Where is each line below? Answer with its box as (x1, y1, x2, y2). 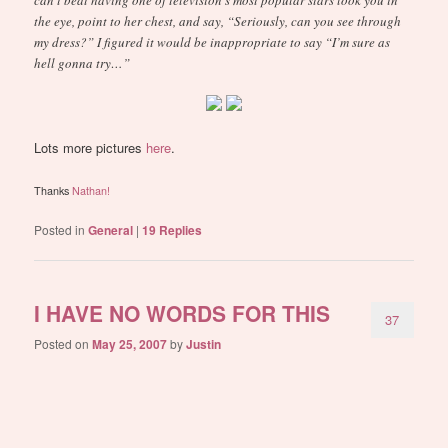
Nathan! (72, 183, 111, 199)
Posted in (34, 221, 86, 239)
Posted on (34, 334, 93, 352)
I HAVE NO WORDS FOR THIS (34, 297, 331, 328)
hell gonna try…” (34, 53, 131, 72)
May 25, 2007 (92, 334, 168, 353)
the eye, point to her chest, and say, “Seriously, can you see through (34, 11, 402, 30)
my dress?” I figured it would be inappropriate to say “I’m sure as (34, 32, 391, 51)
